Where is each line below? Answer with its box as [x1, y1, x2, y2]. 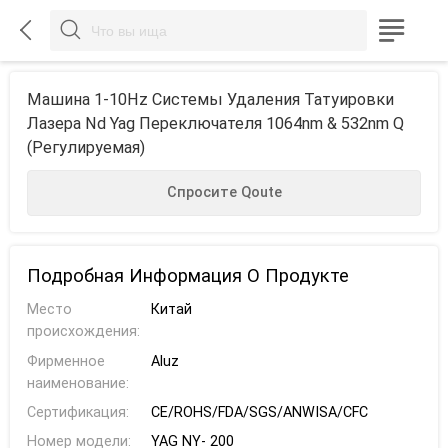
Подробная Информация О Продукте [26, 264, 349, 286]
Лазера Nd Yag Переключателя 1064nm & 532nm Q [26, 114, 404, 134]
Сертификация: [26, 403, 129, 421]
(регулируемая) [26, 138, 145, 158]
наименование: [26, 374, 129, 392]
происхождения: [26, 323, 140, 341]
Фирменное [26, 352, 105, 370]
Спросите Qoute [166, 184, 282, 202]
